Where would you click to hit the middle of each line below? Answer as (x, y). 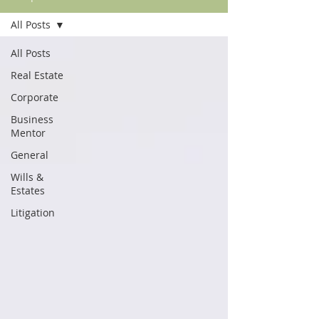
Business (32, 119)
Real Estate (37, 75)
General (30, 155)
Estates (28, 190)
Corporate (35, 97)
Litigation (33, 213)
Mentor (28, 133)
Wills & (27, 177)
